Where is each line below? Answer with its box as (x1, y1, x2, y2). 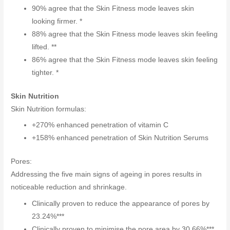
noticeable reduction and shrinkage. (11, 183, 127, 191)
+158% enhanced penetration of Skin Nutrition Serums (32, 134, 209, 142)
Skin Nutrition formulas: (11, 105, 87, 113)
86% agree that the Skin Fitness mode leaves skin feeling (32, 56, 218, 64)
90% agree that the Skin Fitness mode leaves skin (32, 5, 195, 13)
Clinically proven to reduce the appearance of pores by (32, 199, 210, 207)
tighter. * (32, 69, 59, 77)
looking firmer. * (32, 17, 83, 26)
